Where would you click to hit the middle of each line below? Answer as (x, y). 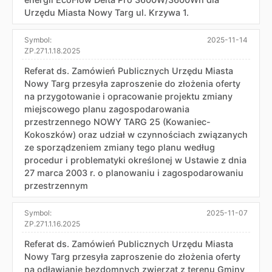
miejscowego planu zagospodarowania (107, 109)
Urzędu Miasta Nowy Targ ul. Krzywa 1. (107, 12)
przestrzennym (56, 185)
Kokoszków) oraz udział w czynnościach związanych (136, 134)
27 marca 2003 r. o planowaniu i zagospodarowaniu (134, 172)
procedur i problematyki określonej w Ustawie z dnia (135, 160)
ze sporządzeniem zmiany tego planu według (120, 147)
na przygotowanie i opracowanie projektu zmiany (128, 96)
